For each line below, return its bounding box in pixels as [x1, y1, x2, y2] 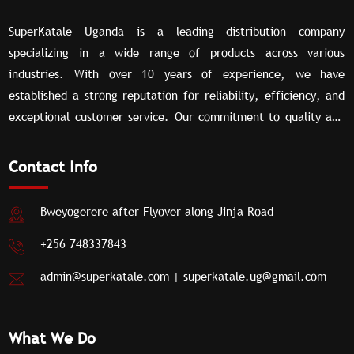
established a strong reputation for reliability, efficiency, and [9, 86, 345, 103]
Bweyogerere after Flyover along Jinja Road [40, 202, 274, 219]
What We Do [9, 327, 96, 348]
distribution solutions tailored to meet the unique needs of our [9, 150, 345, 167]
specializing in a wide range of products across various [9, 43, 345, 60]
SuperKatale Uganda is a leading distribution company [9, 22, 345, 39]
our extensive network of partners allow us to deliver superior [9, 129, 345, 145]
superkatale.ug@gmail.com [183, 267, 327, 284]
